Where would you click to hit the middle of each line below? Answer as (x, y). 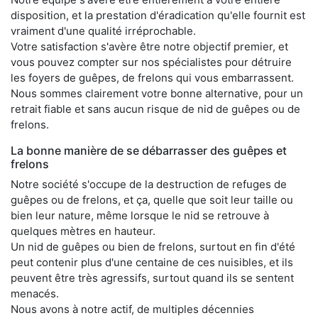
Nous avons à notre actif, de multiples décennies (132, 309)
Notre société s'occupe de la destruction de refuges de (149, 184)
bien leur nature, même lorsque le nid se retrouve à (140, 215)
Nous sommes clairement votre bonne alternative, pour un (157, 93)
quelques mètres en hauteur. (83, 231)
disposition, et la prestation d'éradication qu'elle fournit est (158, 15)
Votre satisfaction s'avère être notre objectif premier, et (149, 46)
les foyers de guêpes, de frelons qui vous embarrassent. (152, 77)
